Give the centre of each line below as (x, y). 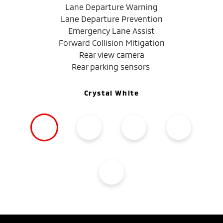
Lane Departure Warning (111, 6)
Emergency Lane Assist (111, 30)
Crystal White (111, 93)
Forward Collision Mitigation (111, 42)
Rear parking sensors (111, 66)
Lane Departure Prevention (111, 18)
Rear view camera (111, 54)
